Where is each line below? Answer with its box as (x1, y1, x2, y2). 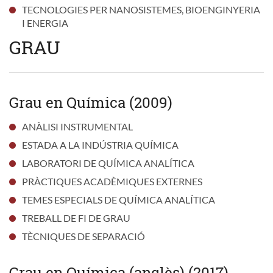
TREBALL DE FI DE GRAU (21, 211, 130, 224)
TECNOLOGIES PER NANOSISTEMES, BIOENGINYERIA (21, 3, 260, 15)
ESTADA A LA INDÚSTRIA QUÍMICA (21, 138, 179, 151)
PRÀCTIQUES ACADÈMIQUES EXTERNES (21, 175, 202, 187)
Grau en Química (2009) (9, 92, 172, 112)
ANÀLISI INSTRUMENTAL (21, 120, 133, 132)
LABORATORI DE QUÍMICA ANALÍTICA (21, 157, 194, 169)
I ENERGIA (21, 16, 68, 29)
